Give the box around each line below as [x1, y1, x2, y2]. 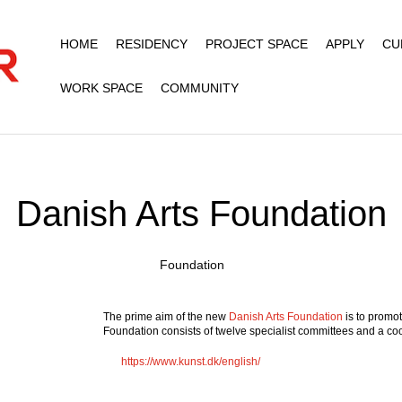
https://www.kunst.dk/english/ [121, 355, 261, 368]
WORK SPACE [59, 81, 143, 95]
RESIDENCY [115, 37, 188, 51]
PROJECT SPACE [205, 37, 308, 51]
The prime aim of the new [103, 310, 230, 323]
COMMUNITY [160, 81, 239, 95]
